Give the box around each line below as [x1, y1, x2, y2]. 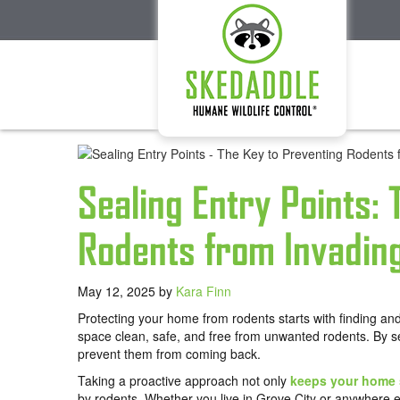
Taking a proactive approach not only [78, 371, 290, 390]
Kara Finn [176, 282, 231, 301]
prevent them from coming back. [78, 345, 261, 363]
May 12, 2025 [78, 282, 159, 301]
